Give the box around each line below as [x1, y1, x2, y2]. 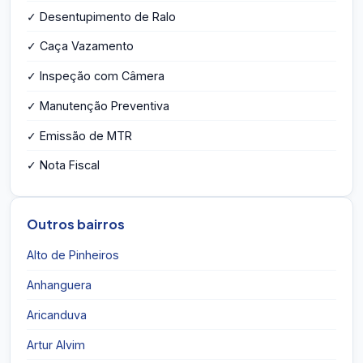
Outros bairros [27, 215, 125, 233]
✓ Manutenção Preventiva [27, 98, 169, 113]
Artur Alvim [27, 337, 85, 352]
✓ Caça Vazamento [27, 39, 134, 53]
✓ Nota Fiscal [27, 158, 100, 173]
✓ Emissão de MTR [27, 128, 132, 143]
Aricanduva [27, 307, 87, 322]
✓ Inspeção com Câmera [27, 69, 164, 83]
